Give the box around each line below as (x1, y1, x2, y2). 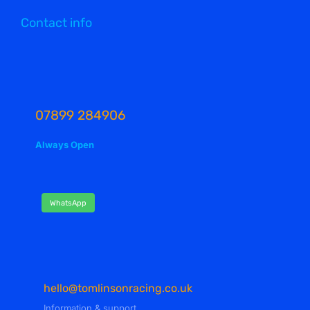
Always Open (35, 139, 94, 151)
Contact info (20, 15, 92, 31)
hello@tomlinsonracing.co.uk (43, 282, 192, 295)
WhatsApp (49, 198, 86, 208)
